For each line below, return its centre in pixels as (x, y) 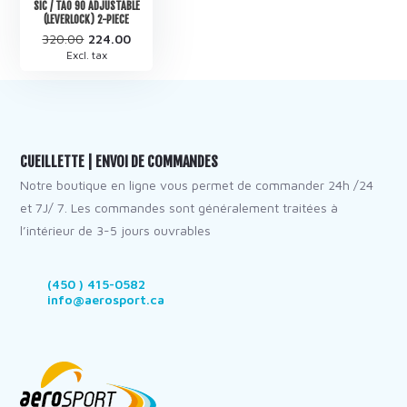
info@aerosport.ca (106, 299)
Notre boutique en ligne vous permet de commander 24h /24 (197, 184)
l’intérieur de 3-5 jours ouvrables (116, 230)
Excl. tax (86, 55)
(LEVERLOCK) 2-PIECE (87, 19)
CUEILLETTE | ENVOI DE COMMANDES (119, 161)
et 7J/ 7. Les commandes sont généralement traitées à (179, 207)
